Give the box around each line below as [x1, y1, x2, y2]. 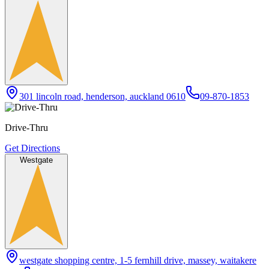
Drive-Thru [5, 122, 48, 133]
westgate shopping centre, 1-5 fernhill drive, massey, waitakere [19, 255, 256, 266]
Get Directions [5, 143, 60, 154]
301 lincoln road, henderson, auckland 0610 [19, 91, 186, 102]
